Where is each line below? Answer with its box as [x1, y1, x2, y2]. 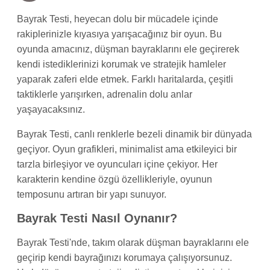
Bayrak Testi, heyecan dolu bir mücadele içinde [17, 13, 218, 24]
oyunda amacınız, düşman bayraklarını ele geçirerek [17, 43, 239, 54]
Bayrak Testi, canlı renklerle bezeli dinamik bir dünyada [17, 128, 252, 139]
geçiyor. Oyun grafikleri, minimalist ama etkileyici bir [17, 143, 237, 154]
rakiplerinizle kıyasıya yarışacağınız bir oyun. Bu [17, 28, 222, 39]
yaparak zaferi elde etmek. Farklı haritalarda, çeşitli [17, 74, 233, 84]
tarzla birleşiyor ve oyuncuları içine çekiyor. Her [17, 159, 218, 169]
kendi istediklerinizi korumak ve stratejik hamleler [17, 58, 226, 69]
